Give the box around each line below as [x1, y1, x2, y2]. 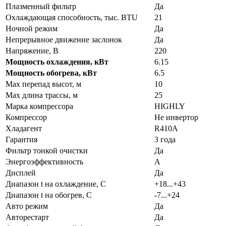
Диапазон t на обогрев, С [6, 191, 92, 200]
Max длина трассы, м [6, 91, 78, 100]
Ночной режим [6, 24, 58, 33]
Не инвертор [154, 113, 198, 122]
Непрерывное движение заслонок [6, 35, 122, 44]
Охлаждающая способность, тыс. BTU [6, 13, 138, 22]
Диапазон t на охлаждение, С [6, 180, 106, 189]
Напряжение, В [6, 46, 59, 55]
